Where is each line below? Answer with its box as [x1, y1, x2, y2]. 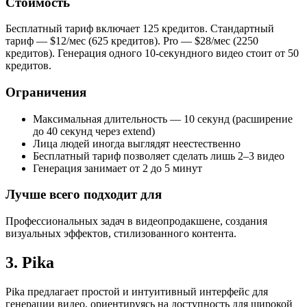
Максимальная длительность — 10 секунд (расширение [33, 112, 293, 125]
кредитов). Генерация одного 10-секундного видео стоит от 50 [5, 47, 299, 60]
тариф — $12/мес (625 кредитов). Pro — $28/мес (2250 [5, 35, 258, 47]
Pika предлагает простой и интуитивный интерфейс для [5, 285, 268, 297]
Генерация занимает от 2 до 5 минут [33, 162, 202, 174]
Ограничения [5, 84, 86, 99]
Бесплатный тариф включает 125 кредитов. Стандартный [5, 23, 274, 35]
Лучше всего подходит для [5, 187, 162, 202]
